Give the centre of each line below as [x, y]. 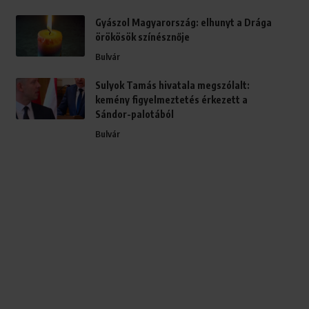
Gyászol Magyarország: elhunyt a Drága [183, 23]
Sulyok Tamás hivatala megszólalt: [172, 86]
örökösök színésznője [142, 37]
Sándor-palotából [134, 114]
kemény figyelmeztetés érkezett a [171, 100]
